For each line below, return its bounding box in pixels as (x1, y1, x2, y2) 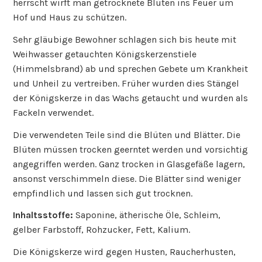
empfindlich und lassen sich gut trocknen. (13, 187, 193, 199)
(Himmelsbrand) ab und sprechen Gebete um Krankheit (13, 63, 249, 74)
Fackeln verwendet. (13, 106, 94, 118)
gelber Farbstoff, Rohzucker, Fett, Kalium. (13, 224, 191, 236)
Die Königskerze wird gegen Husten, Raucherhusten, (13, 246, 236, 258)
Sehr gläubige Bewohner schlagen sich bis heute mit (13, 33, 237, 45)
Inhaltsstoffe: (13, 209, 76, 221)
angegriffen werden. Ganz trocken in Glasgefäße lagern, (13, 158, 246, 170)
